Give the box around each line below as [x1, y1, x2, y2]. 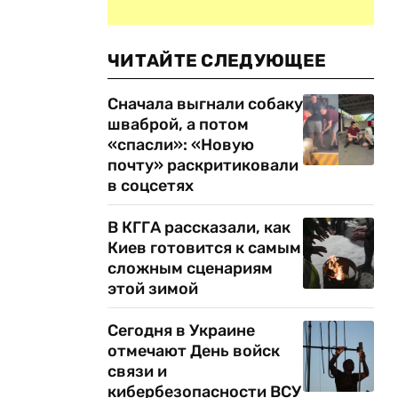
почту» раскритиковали [107, 155, 298, 175]
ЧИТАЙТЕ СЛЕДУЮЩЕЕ [107, 50, 327, 71]
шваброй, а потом [107, 115, 249, 134]
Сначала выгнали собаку [107, 94, 303, 114]
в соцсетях [107, 176, 194, 195]
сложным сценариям [107, 259, 273, 278]
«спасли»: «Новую [107, 135, 254, 155]
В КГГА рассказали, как [107, 218, 291, 237]
